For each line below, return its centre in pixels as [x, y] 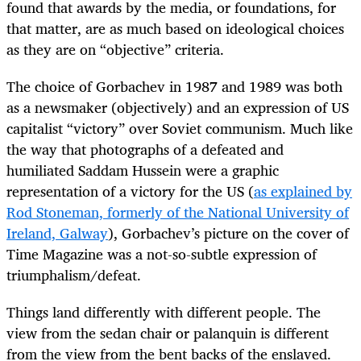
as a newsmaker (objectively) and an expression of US [178, 108]
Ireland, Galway [57, 233]
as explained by [303, 191]
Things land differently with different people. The [164, 312]
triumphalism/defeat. [74, 275]
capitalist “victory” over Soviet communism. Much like [180, 129]
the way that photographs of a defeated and [145, 149]
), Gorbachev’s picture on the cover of [228, 233]
